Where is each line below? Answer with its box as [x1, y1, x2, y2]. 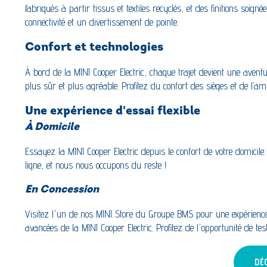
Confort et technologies [25, 41, 163, 54]
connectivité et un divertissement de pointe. [25, 15, 178, 28]
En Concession [25, 184, 99, 195]
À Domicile [25, 122, 79, 133]
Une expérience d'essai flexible [25, 105, 200, 118]
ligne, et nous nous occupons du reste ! [25, 159, 166, 171]
